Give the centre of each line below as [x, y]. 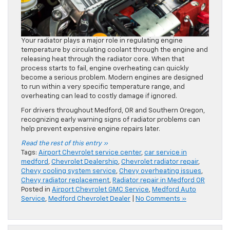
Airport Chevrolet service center [90, 153]
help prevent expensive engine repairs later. [91, 129]
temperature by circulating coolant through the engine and [114, 50]
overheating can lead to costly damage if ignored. [99, 97]
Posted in [36, 190]
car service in [166, 153]
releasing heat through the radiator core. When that [103, 60]
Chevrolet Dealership [85, 162]
